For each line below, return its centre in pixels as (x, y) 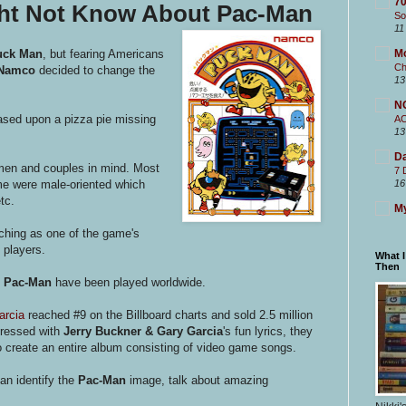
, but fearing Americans (103, 53)
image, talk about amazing (197, 380)
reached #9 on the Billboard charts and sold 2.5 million (169, 314)
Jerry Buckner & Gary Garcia (141, 331)
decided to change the (97, 70)
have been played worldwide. (129, 282)
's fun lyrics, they (268, 331)
